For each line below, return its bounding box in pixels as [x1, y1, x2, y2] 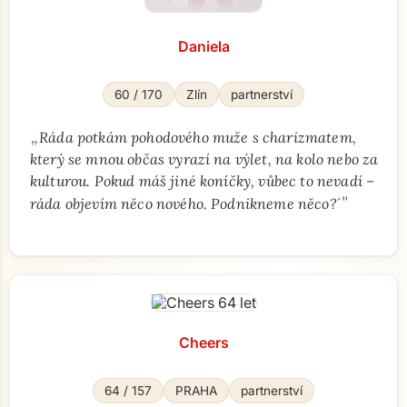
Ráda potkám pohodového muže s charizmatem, [39, 128, 356, 146]
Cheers [178, 333, 229, 352]
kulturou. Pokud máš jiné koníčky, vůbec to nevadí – [30, 172, 375, 190]
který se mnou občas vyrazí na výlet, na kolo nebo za [30, 150, 379, 168]
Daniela [177, 37, 230, 55]
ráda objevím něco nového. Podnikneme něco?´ [30, 194, 341, 213]
